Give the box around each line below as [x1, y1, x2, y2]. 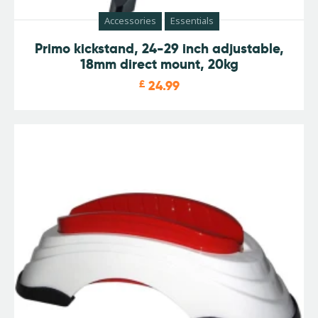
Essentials [170, 14, 214, 28]
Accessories [104, 14, 156, 28]
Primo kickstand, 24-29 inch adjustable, [34, 40, 284, 58]
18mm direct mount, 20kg [79, 55, 238, 74]
